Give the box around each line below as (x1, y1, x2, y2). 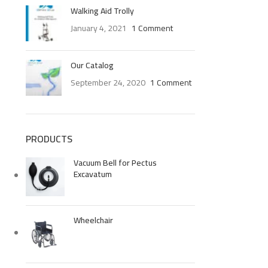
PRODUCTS (25, 130, 72, 148)
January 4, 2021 (70, 20, 127, 36)
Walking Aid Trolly (70, 3, 134, 19)
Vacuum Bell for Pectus (73, 155, 157, 170)
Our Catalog (70, 57, 114, 73)
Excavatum (73, 166, 112, 182)
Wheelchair (73, 212, 113, 228)
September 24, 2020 (70, 75, 145, 90)
